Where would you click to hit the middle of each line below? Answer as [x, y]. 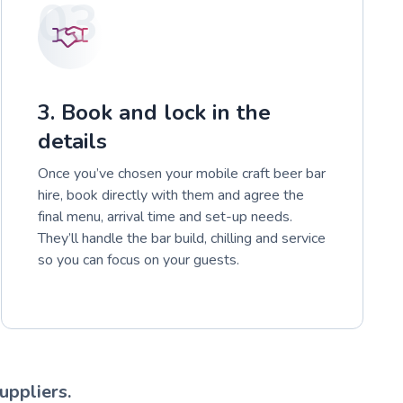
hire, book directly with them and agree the [171, 195]
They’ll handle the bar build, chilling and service [182, 238]
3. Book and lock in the [155, 112]
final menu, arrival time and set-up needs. [166, 216]
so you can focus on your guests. [139, 260]
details [73, 141]
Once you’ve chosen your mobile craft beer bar [182, 173]
